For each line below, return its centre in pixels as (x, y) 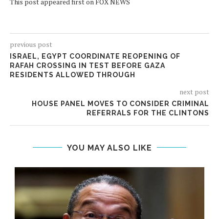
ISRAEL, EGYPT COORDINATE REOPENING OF (95, 56)
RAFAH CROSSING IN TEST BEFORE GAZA (88, 65)
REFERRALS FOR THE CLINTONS (148, 113)
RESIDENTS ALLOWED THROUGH (73, 75)
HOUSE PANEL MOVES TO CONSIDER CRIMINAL (120, 103)
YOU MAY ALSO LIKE (109, 148)
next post (194, 91)
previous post (31, 44)
